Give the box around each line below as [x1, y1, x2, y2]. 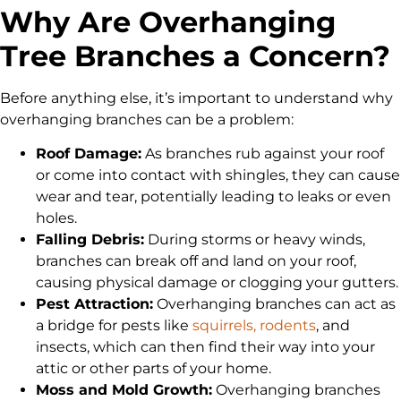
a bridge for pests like [36, 317, 192, 335]
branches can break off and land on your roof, [36, 252, 356, 270]
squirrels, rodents [192, 317, 316, 335]
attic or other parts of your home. [36, 360, 271, 378]
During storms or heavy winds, [144, 231, 365, 249]
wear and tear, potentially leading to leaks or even [36, 188, 391, 206]
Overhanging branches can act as [153, 295, 396, 313]
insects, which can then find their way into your [36, 338, 375, 356]
